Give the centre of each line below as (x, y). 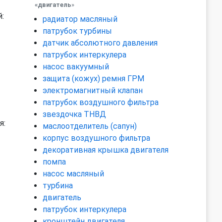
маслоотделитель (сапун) (90, 126)
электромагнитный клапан (93, 90)
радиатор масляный (80, 19)
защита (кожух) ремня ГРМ (93, 79)
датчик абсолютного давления (100, 43)
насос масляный (73, 174)
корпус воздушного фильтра (96, 138)
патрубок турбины (77, 31)
